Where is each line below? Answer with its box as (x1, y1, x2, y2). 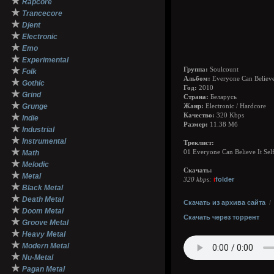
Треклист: (183, 139, 214, 146)
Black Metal (22, 183, 63, 192)
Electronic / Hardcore (204, 103, 266, 109)
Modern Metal (22, 242, 69, 250)
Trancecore (22, 9, 62, 18)
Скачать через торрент (183, 213, 259, 221)
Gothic (22, 79, 45, 87)
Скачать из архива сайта (183, 199, 265, 206)
